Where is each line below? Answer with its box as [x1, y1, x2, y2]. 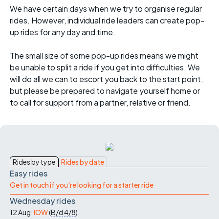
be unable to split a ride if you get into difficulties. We [10, 62, 200, 73]
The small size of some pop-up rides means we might [10, 50, 198, 61]
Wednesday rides [10, 196, 75, 206]
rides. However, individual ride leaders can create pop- [10, 15, 204, 26]
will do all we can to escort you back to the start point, [10, 74, 203, 85]
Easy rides [10, 168, 47, 179]
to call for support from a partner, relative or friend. [10, 97, 191, 108]
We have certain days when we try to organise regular [10, 3, 202, 14]
